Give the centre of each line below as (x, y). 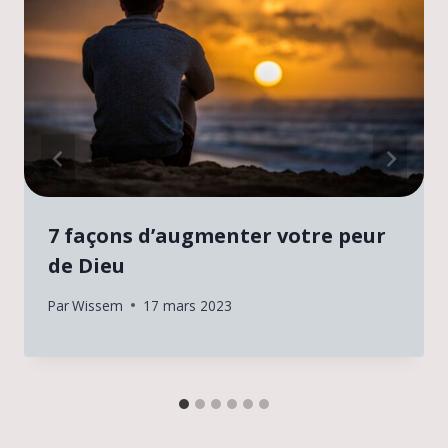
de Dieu (86, 266)
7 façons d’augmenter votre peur (217, 236)
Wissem (98, 305)
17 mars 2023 (188, 305)
